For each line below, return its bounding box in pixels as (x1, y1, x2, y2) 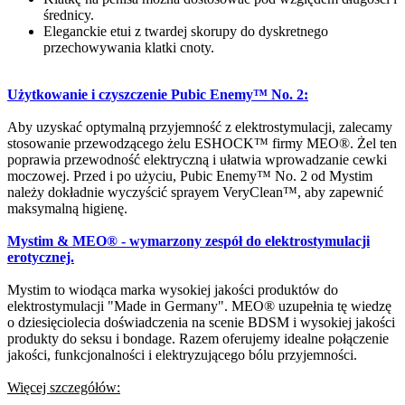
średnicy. (43, 7, 94, 24)
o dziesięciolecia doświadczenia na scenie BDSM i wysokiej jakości (7, 315, 395, 331)
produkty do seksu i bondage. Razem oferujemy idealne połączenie (7, 331, 389, 347)
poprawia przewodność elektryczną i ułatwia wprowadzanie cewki (7, 152, 387, 168)
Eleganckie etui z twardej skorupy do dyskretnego (43, 24, 328, 40)
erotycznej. (7, 250, 74, 266)
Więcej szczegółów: (7, 380, 120, 396)
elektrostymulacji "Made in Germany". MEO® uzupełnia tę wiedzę (7, 298, 391, 315)
